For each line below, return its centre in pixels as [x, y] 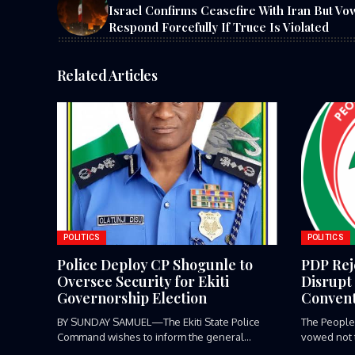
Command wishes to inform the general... [154, 336]
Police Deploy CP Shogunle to [155, 264]
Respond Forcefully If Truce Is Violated [219, 27]
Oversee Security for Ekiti [143, 281]
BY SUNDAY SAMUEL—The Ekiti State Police [158, 321]
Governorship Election [132, 298]
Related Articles [107, 75]
